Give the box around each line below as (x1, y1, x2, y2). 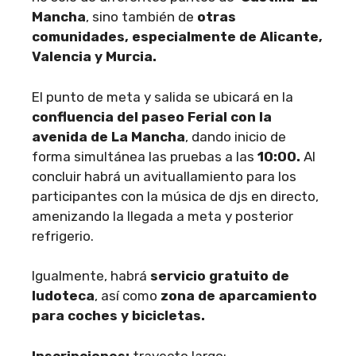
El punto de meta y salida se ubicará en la (32, 88, 293, 105)
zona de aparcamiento (157, 288, 317, 304)
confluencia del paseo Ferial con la (32, 108, 272, 125)
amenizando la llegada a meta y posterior (32, 207, 293, 224)
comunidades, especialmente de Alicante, (32, 29, 323, 44)
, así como (95, 288, 157, 304)
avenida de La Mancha (32, 128, 185, 145)
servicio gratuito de (147, 268, 289, 284)
